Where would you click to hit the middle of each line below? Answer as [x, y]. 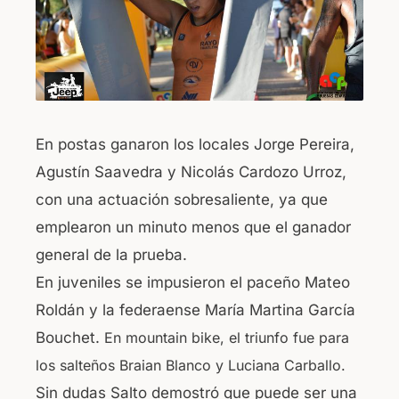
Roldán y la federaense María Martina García [195, 309]
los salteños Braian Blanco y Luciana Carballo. [191, 365]
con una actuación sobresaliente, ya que [182, 199]
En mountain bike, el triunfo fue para [227, 337]
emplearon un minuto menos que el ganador [193, 227]
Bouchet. [70, 337]
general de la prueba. [111, 254]
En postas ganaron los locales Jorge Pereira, [195, 144]
